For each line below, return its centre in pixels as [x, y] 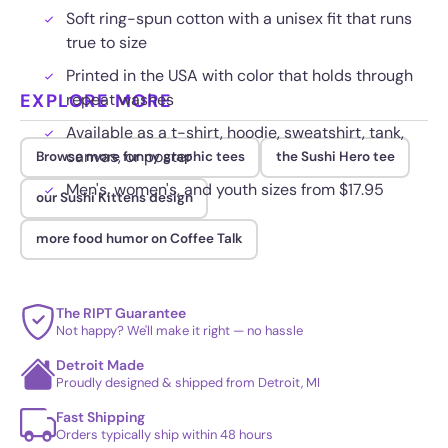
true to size [106, 42]
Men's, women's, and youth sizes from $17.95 [225, 189]
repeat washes [120, 99]
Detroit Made [100, 364]
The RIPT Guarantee [121, 312]
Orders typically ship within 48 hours [164, 434]
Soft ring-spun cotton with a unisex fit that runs [239, 18]
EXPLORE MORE [96, 100]
